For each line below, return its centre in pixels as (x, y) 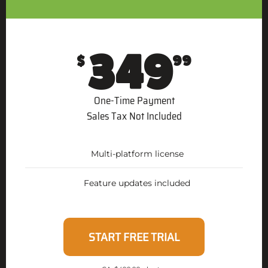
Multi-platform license (137, 154)
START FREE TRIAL (134, 237)
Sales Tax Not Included (134, 116)
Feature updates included (137, 183)
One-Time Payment (134, 101)
